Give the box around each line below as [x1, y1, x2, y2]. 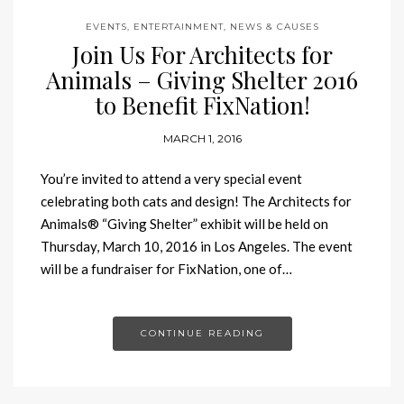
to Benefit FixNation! [94, 88, 310, 121]
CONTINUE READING [140, 326, 264, 339]
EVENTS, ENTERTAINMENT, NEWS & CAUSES [85, 20, 319, 32]
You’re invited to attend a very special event [41, 170, 302, 187]
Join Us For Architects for [71, 38, 333, 70]
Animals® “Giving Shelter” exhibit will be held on [41, 215, 328, 232]
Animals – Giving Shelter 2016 [46, 63, 358, 96]
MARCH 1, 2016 [162, 131, 242, 145]
